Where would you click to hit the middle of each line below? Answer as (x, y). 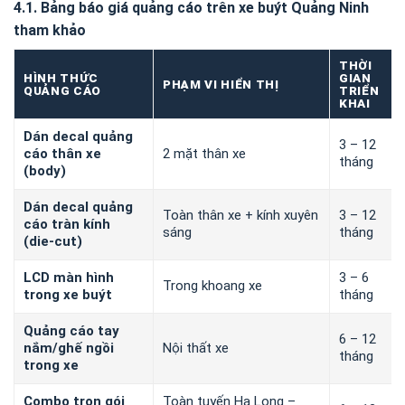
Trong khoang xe (212, 286)
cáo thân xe (62, 154)
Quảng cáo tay (71, 331)
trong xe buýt (68, 295)
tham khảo (50, 31)
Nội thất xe (196, 348)
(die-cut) (53, 242)
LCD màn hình (69, 278)
